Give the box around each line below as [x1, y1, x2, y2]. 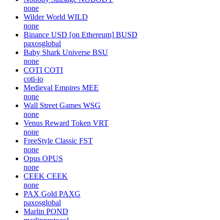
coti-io [24, 74, 43, 83]
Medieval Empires [24, 83, 80, 92]
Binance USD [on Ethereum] [24, 30, 114, 39]
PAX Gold [24, 189, 57, 198]
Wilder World [24, 12, 65, 21]
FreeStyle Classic [24, 136, 77, 145]
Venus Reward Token [24, 118, 91, 127]
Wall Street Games [24, 101, 81, 110]
